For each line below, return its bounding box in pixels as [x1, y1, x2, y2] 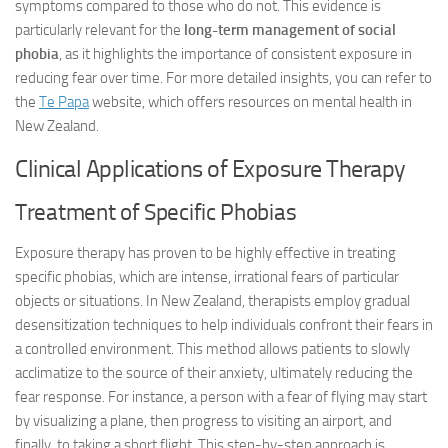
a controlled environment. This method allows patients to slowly [15, 340, 410, 358]
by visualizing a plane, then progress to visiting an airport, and [15, 412, 392, 430]
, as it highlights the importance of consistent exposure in [59, 45, 412, 63]
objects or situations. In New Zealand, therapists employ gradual [15, 292, 410, 310]
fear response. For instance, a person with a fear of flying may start [15, 388, 427, 406]
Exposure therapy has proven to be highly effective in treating [15, 244, 396, 262]
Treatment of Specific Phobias [15, 199, 297, 226]
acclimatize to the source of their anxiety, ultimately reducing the [15, 364, 413, 382]
